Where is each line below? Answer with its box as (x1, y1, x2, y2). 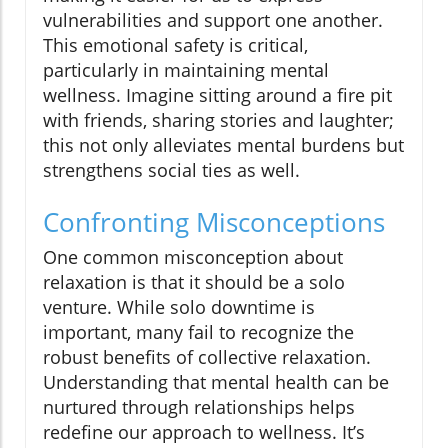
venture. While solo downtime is (43, 295, 315, 320)
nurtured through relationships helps (43, 395, 355, 420)
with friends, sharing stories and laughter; (43, 108, 394, 133)
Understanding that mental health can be (43, 370, 389, 395)
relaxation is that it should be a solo (43, 270, 345, 295)
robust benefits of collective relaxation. (43, 345, 371, 370)
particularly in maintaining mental (43, 58, 329, 83)
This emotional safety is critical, (43, 33, 308, 58)
